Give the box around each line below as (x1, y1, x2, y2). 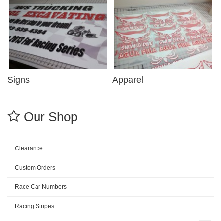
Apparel (112, 74, 143, 85)
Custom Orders (15, 164, 55, 171)
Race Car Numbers (15, 184, 67, 190)
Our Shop (20, 110, 77, 124)
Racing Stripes (15, 203, 54, 210)
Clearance (15, 145, 43, 152)
